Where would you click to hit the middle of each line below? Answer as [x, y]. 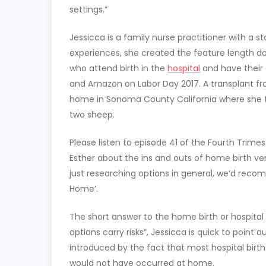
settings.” [88, 9]
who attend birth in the [118, 68]
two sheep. [92, 115]
